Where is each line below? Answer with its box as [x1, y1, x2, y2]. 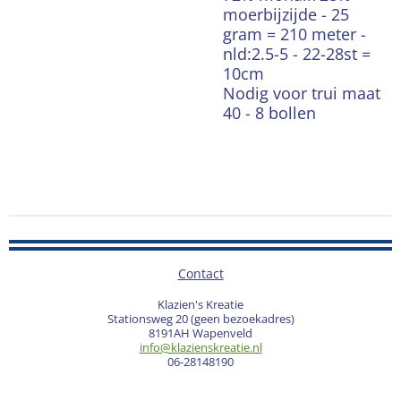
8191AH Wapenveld [149, 325, 252, 342]
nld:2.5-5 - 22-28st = [223, 42, 371, 64]
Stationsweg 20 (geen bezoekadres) [107, 311, 294, 328]
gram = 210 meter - [223, 22, 366, 45]
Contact [177, 265, 224, 283]
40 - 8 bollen [223, 101, 316, 124]
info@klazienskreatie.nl [139, 339, 262, 356]
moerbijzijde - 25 [223, 3, 349, 25]
